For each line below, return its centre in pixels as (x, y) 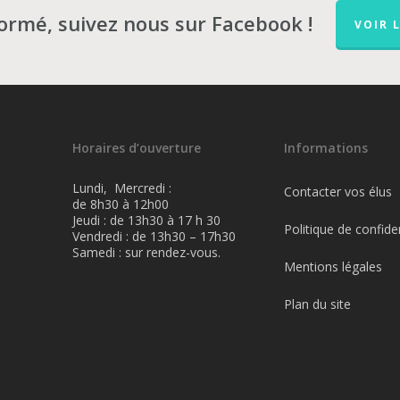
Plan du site (317, 304)
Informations (325, 148)
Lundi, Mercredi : (122, 188)
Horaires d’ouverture (137, 148)
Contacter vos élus (337, 192)
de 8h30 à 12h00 (121, 204)
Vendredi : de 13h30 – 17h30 (154, 236)
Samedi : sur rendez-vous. (146, 252)
